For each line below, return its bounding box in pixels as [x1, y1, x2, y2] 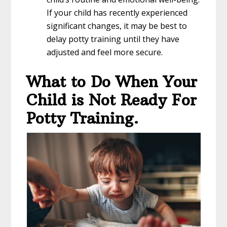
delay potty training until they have [47, 33, 180, 45]
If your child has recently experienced [47, 7, 188, 18]
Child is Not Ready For [26, 90, 197, 109]
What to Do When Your [26, 72, 198, 91]
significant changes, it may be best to [47, 20, 187, 31]
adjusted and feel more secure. [47, 46, 163, 58]
